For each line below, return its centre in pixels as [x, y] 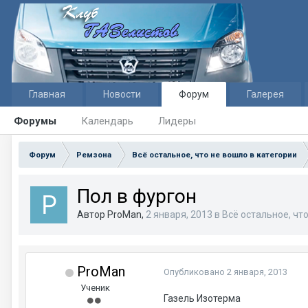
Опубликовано [195, 272]
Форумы [35, 121]
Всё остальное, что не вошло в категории [214, 155]
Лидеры [177, 121]
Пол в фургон [137, 196]
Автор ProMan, [111, 214]
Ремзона [94, 155]
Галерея [265, 94]
